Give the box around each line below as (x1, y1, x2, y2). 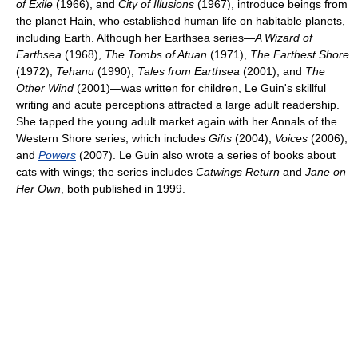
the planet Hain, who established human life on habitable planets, (16, 14, 345, 27)
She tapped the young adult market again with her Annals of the (16, 115, 337, 128)
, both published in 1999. (61, 182, 185, 195)
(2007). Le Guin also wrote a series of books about (76, 149, 336, 161)
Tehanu (56, 65, 94, 78)
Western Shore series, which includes (16, 132, 209, 145)
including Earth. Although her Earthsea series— (16, 31, 255, 44)
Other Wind (16, 82, 74, 94)
